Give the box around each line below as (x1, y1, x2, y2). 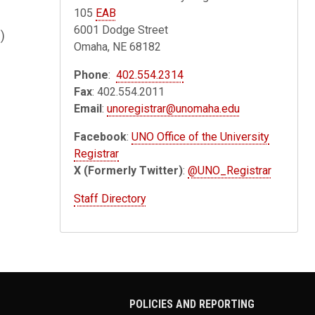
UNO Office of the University (131, 129, 270, 143)
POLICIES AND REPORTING (129, 297, 255, 311)
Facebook (74, 129, 127, 143)
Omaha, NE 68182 (74, 39, 162, 53)
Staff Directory (74, 191, 147, 205)
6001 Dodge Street (74, 22, 169, 37)
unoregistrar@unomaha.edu (107, 101, 240, 115)
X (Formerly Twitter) (74, 163, 184, 177)
